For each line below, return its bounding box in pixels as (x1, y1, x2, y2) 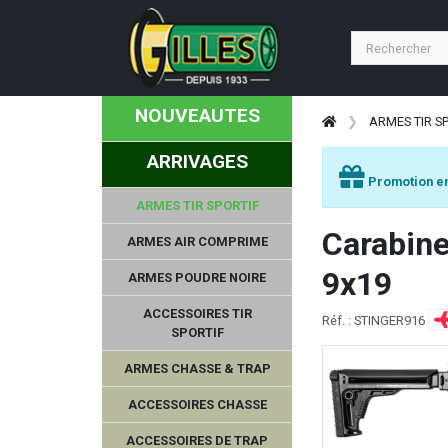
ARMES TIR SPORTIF (135, 197, 259, 213)
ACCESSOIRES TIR (142, 305, 252, 321)
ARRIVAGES (146, 149, 248, 173)
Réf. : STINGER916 (322, 312, 428, 328)
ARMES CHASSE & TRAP (123, 360, 271, 376)
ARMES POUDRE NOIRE (128, 269, 266, 285)
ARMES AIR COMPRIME (126, 233, 268, 249)
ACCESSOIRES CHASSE (127, 396, 267, 412)
